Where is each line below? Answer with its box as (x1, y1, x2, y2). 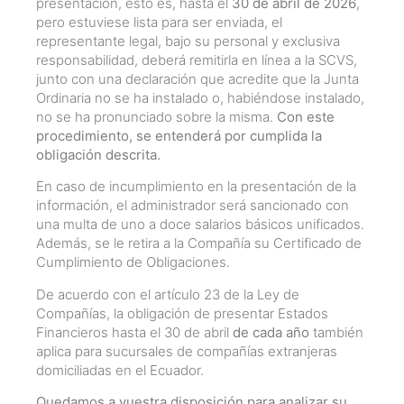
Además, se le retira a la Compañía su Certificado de (36, 234, 362, 252)
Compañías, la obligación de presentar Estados (36, 304, 328, 322)
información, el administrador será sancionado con (36, 197, 349, 215)
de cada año (233, 323, 309, 341)
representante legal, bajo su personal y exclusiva (36, 32, 340, 50)
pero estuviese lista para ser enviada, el (36, 14, 282, 32)
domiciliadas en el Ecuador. (36, 361, 204, 379)
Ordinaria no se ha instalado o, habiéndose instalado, (36, 89, 364, 107)
